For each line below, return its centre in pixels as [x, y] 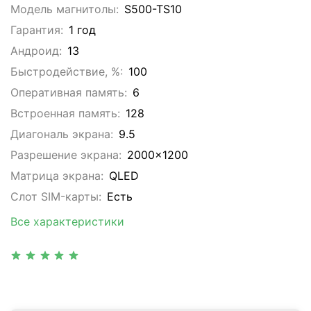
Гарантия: [37, 30]
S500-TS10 [153, 9]
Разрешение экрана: [66, 155]
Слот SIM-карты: [56, 197]
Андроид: [36, 51]
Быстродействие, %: [67, 72]
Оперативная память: [69, 93]
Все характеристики [67, 222]
